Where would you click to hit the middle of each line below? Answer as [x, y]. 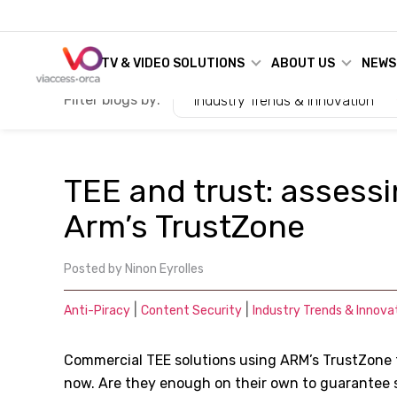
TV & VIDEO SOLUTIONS [172, 63]
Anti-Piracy [97, 311]
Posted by [93, 269]
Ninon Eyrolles [164, 269]
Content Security [191, 311]
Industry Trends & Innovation [284, 100]
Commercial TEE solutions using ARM [187, 360]
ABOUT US [303, 63]
